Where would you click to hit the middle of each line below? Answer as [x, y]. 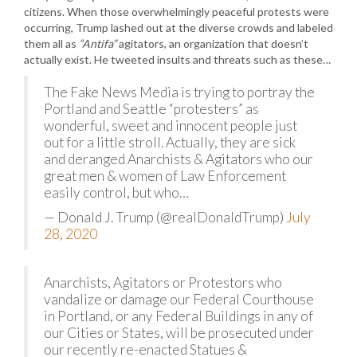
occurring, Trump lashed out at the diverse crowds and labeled [178, 27]
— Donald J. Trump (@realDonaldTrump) [165, 217]
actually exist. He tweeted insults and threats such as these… [177, 59]
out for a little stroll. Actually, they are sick [170, 142]
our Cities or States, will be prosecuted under [179, 333]
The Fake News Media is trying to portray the [179, 92]
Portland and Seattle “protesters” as [151, 109]
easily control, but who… [116, 192]
